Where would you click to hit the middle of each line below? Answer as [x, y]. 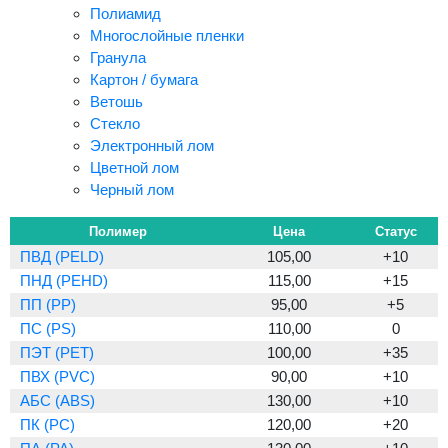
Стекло [115, 123]
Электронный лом [152, 145]
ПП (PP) [48, 304]
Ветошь [116, 101]
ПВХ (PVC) [57, 376]
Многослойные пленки [167, 35]
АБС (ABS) [57, 400]
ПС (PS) [48, 328]
